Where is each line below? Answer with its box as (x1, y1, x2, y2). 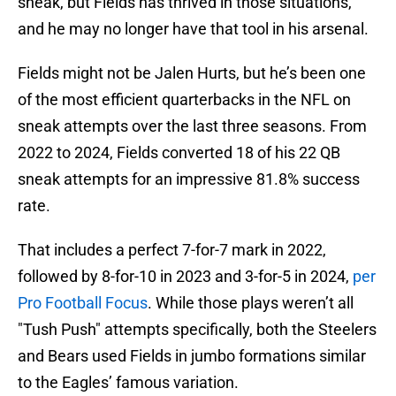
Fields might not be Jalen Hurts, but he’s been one (18, 64, 366, 83)
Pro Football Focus (18, 293, 148, 313)
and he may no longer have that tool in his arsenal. (18, 19, 369, 39)
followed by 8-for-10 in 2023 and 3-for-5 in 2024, (18, 267, 353, 286)
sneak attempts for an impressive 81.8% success (18, 170, 360, 189)
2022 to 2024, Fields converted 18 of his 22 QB (18, 143, 340, 163)
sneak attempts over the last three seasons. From (18, 117, 367, 136)
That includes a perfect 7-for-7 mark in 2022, (18, 240, 326, 260)
